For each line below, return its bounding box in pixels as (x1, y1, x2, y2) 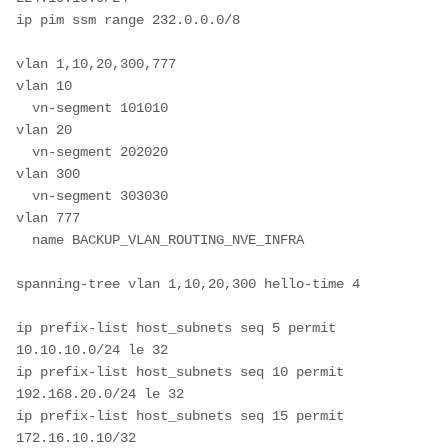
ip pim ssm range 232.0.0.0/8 (16, 11, 240, 28)
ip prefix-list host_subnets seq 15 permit (16, 407, 344, 424)
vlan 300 (16, 165, 80, 182)
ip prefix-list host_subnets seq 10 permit (16, 363, 344, 380)
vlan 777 (16, 209, 80, 226)
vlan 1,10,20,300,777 (16, 55, 176, 72)
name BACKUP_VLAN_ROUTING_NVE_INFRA (16, 231, 32, 248)
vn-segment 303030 (16, 187, 32, 204)
